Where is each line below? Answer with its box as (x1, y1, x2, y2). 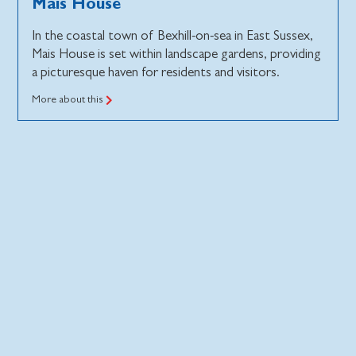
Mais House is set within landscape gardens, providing (32, 45, 322, 61)
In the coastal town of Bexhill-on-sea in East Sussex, (32, 27, 314, 43)
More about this (32, 93, 106, 106)
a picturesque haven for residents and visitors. (32, 64, 281, 79)
